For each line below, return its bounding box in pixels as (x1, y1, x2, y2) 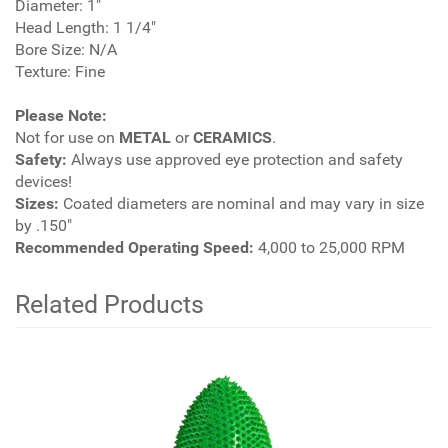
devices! (15, 172, 72, 191)
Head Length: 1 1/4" (15, 18, 156, 37)
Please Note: (15, 106, 107, 125)
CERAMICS (193, 128, 272, 147)
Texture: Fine (15, 62, 105, 81)
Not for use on (15, 128, 119, 147)
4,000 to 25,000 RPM (254, 238, 405, 257)
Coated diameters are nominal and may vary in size (59, 194, 424, 213)
